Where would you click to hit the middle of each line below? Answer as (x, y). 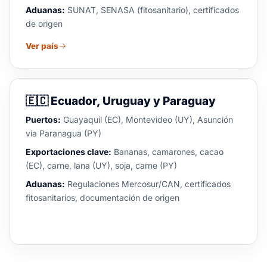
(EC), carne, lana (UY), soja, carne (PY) (101, 165)
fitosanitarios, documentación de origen (103, 198)
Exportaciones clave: (69, 152)
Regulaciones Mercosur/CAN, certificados (148, 184)
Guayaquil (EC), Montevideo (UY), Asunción (147, 119)
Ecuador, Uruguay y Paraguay (132, 101)
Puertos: (43, 119)
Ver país (42, 46)
